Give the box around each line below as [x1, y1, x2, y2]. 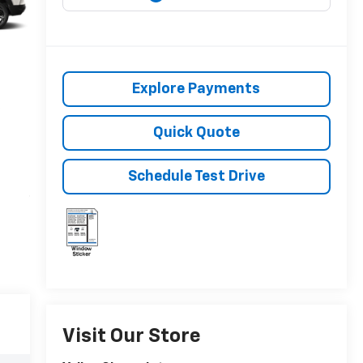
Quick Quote [152, 126, 240, 141]
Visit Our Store [62, 327, 201, 347]
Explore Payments [132, 82, 261, 97]
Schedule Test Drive [127, 169, 265, 185]
